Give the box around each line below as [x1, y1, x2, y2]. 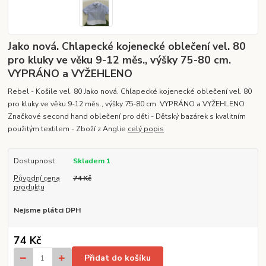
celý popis [128, 124, 164, 134]
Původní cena [13, 173, 60, 183]
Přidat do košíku [84, 252, 151, 264]
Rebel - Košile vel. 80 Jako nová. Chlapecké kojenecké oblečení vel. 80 [8, 87, 252, 97]
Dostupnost [13, 156, 55, 166]
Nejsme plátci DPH [13, 205, 81, 216]
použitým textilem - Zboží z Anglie [8, 124, 128, 134]
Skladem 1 [72, 156, 112, 166]
